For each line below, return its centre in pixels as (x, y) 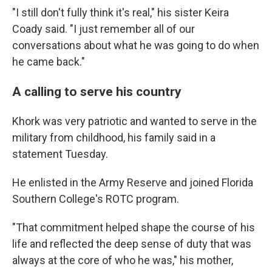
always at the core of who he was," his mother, (123, 260)
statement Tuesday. (60, 154)
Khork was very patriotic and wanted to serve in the (134, 121)
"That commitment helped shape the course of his (134, 227)
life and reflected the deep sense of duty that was (132, 244)
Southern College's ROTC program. (96, 199)
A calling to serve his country (97, 91)
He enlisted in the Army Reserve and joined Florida (133, 182)
